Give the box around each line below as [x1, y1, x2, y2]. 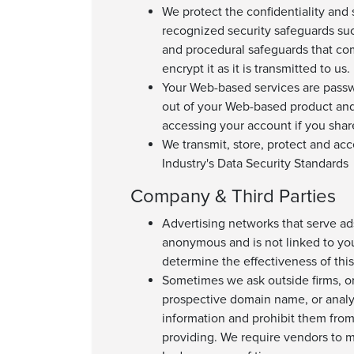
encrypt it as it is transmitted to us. [162, 61, 350, 77]
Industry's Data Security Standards [162, 156, 348, 171]
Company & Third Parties [130, 185, 336, 208]
